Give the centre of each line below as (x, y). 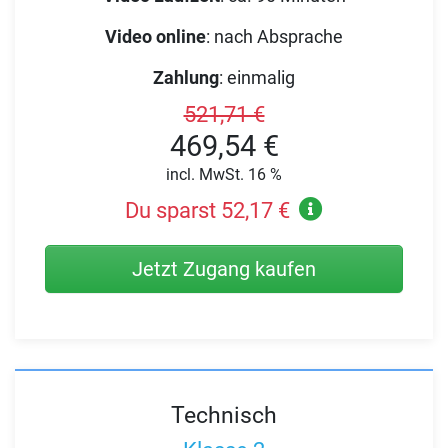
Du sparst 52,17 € (207, 210)
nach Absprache (278, 36)
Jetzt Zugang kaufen (224, 268)
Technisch (224, 414)
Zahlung (186, 77)
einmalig (261, 77)
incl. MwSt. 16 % (224, 175)
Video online (155, 36)
